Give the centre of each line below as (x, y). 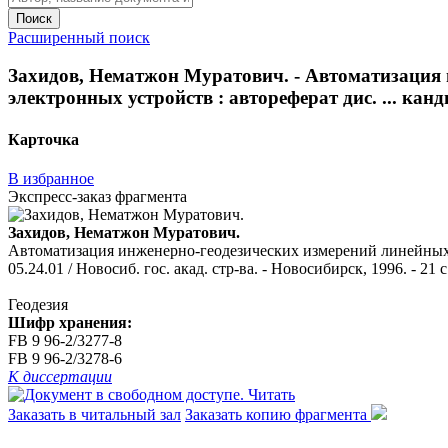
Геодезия (38, 304)
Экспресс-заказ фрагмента (97, 196)
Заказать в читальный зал (94, 414)
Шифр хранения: (70, 322)
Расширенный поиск (79, 37)
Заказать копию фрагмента (278, 414)
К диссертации (60, 376)
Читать (271, 394)
